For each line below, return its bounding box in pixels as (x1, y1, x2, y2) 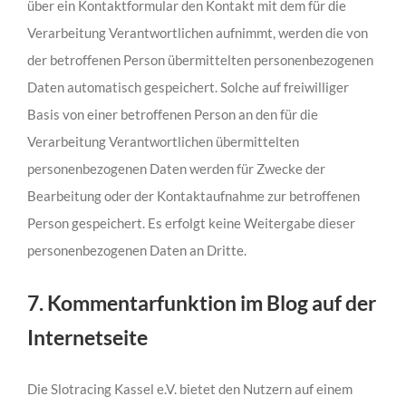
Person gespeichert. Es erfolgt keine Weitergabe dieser (26, 215, 355, 232)
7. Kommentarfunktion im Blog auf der (26, 289, 376, 315)
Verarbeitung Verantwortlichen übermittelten (26, 133, 299, 150)
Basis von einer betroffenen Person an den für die (26, 106, 318, 123)
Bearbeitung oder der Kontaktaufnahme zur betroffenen (26, 188, 360, 205)
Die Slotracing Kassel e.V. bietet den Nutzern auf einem (26, 381, 353, 398)
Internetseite (26, 324, 148, 350)
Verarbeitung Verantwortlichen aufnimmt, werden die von (26, 24, 368, 42)
